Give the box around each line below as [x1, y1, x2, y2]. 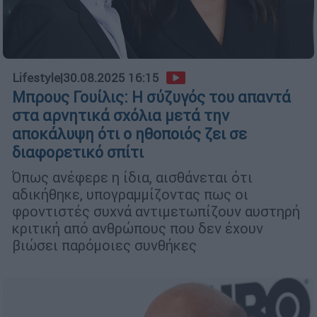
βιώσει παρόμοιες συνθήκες [12, 236, 197, 254]
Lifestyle [12, 69, 60, 86]
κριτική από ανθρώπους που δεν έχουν [12, 219, 263, 237]
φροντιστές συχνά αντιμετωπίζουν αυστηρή [12, 202, 300, 220]
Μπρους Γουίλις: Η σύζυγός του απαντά [12, 87, 291, 107]
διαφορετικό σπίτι [12, 142, 144, 162]
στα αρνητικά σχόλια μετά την [12, 105, 229, 125]
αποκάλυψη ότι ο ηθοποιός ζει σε [12, 124, 247, 144]
